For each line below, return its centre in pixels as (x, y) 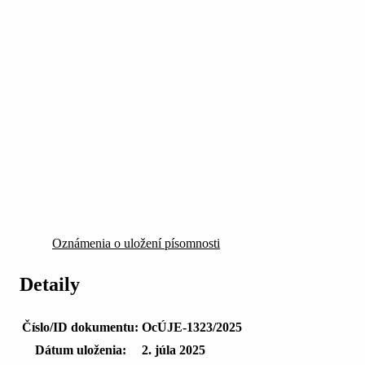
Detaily (50, 285)
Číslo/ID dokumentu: (80, 328)
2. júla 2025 (174, 350)
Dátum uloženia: (80, 350)
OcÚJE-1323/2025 (192, 328)
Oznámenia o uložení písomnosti (136, 244)
